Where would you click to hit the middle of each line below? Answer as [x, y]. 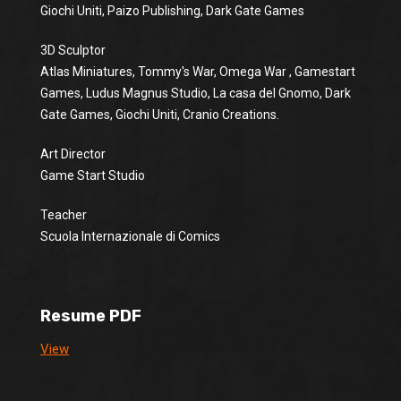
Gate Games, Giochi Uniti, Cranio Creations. [160, 115]
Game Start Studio [93, 175]
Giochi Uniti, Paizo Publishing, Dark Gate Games [172, 11]
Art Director [73, 154]
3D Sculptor [73, 50]
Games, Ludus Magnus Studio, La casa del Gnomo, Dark [196, 93]
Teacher [64, 215]
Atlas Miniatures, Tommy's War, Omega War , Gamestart [198, 72]
